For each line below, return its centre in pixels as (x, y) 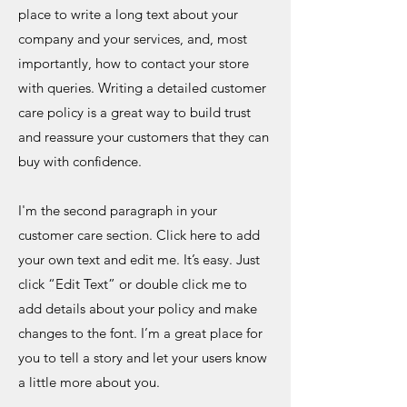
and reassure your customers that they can (144, 137)
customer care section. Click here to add (139, 235)
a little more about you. (89, 382)
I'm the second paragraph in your (118, 210)
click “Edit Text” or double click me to (133, 284)
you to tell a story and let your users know (143, 357)
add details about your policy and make (138, 308)
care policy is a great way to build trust (134, 112)
